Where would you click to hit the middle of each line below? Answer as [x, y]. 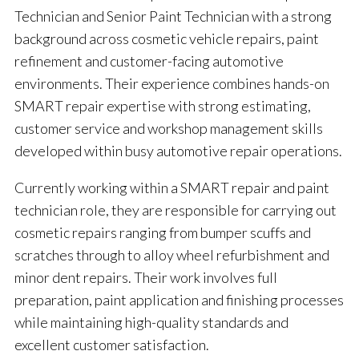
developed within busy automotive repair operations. [178, 151]
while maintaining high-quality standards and [151, 323]
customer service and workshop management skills [169, 129]
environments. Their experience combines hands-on [172, 84]
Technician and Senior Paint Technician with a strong [173, 16]
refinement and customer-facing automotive [149, 61]
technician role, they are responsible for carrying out [175, 210]
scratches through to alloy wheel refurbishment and [172, 255]
